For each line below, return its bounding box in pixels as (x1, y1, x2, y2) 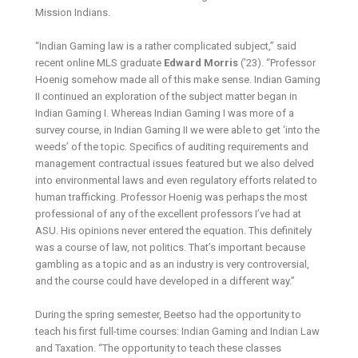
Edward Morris (164, 57, 241, 70)
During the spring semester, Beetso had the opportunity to (35, 308, 302, 321)
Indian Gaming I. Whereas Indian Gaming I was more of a (35, 107, 295, 120)
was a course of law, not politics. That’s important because (35, 241, 306, 254)
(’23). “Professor (241, 57, 316, 70)
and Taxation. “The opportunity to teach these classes (35, 342, 282, 355)
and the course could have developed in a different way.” (35, 275, 296, 288)
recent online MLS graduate (35, 57, 165, 70)
